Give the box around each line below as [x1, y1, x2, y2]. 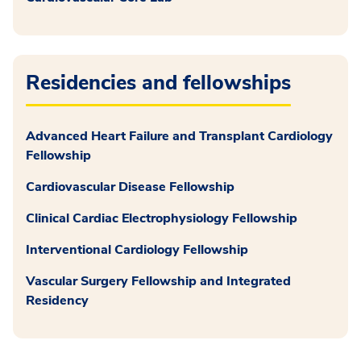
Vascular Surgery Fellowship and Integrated [26, 272, 291, 291]
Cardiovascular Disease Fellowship [26, 178, 234, 197]
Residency [26, 292, 89, 310]
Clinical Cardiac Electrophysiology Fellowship [26, 210, 301, 228]
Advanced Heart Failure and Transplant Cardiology [26, 127, 333, 146]
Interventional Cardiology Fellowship [26, 241, 248, 259]
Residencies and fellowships [26, 69, 291, 98]
